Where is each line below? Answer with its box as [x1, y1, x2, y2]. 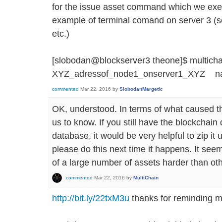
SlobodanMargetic [119, 86, 163, 92]
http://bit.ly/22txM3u [52, 193, 129, 204]
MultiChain [133, 175, 159, 181]
